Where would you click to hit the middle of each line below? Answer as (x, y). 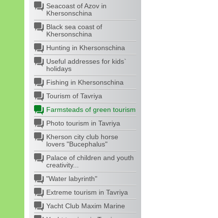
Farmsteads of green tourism (91, 109)
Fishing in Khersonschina (85, 82)
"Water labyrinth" (72, 179)
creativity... (63, 165)
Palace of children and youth (90, 158)
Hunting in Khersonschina (86, 48)
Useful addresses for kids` (86, 61)
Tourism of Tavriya (74, 96)
